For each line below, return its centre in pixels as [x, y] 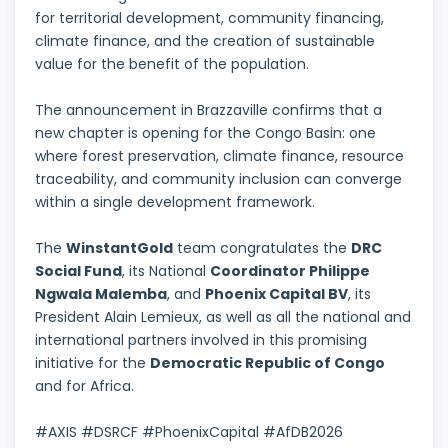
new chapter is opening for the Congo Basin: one [205, 133]
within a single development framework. [175, 202]
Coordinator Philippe [290, 271]
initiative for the [92, 363]
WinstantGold [119, 248]
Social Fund [78, 271]
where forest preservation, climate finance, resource [219, 156]
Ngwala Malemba [101, 294]
